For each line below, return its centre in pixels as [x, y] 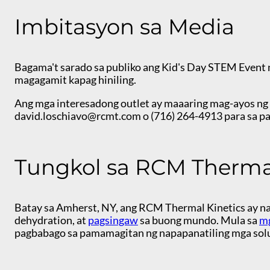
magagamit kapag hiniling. [76, 80]
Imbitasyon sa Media [124, 27]
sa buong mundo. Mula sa [199, 220]
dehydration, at [51, 220]
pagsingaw [113, 220]
